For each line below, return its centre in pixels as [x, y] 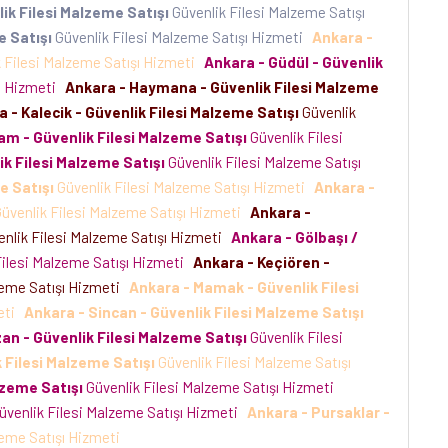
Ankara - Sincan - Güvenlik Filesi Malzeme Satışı [194, 312]
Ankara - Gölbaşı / [294, 237]
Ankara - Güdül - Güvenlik [293, 62]
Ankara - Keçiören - [261, 262]
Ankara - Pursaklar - [318, 412]
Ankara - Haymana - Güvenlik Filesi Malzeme [222, 87]
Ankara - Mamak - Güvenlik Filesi [244, 287]
